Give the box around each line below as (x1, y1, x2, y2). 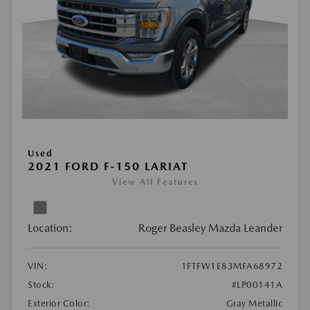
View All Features (111, 176, 199, 187)
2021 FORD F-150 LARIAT (28, 159, 188, 173)
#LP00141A (231, 279, 282, 290)
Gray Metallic (226, 298, 282, 309)
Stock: (28, 279, 55, 290)
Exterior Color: (28, 298, 91, 309)
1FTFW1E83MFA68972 (181, 260, 282, 271)
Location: (28, 221, 73, 235)
